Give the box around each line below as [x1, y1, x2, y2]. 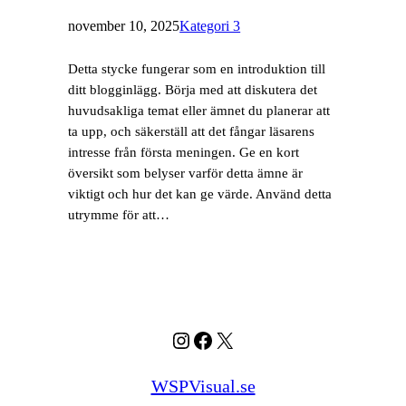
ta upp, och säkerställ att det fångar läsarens [68, 123, 315, 139]
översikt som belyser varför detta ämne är [68, 165, 304, 180]
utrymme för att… [68, 207, 170, 222]
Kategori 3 [179, 17, 241, 34]
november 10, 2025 [68, 17, 180, 34]
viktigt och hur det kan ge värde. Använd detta [68, 186, 333, 201]
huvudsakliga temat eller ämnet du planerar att [68, 102, 331, 118]
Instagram [169, 327, 257, 352]
